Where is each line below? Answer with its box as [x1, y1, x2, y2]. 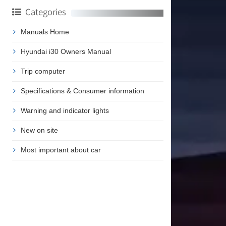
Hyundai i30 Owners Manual [20, 47, 111, 56]
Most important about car [20, 146, 101, 154]
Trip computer [20, 67, 65, 76]
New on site [20, 126, 58, 135]
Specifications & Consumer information [20, 87, 144, 95]
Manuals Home [20, 28, 69, 36]
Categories [25, 6, 66, 18]
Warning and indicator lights [20, 106, 109, 115]
